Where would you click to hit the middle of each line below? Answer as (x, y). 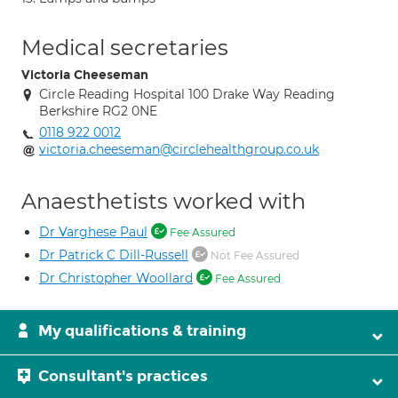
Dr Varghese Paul (93, 232)
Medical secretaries (125, 48)
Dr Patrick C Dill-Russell (114, 255)
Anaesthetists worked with (163, 201)
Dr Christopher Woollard (116, 278)
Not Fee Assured (254, 255)
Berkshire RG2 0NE (98, 111)
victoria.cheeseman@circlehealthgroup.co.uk (179, 149)
